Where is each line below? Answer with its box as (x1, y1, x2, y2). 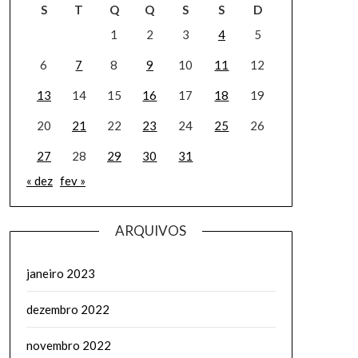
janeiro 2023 (26, 266, 95, 280)
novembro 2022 (26, 338, 111, 352)
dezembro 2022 (26, 302, 109, 316)
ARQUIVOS (115, 222, 187, 239)
